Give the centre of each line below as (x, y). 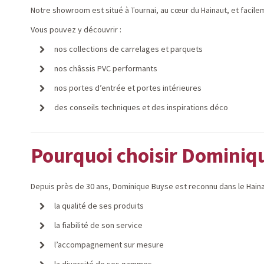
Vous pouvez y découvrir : (76, 29)
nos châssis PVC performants (106, 68)
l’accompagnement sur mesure (109, 245)
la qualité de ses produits (99, 206)
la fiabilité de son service (98, 225)
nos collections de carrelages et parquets (128, 49)
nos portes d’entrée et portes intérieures (128, 88)
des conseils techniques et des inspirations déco (141, 107)
